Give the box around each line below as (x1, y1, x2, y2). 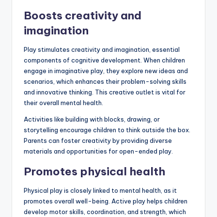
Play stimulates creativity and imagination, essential (24, 45, 180, 53)
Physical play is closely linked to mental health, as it (24, 186, 177, 194)
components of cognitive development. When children (24, 56, 185, 64)
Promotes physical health (24, 164, 165, 178)
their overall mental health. (24, 98, 103, 107)
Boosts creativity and (24, 8, 141, 22)
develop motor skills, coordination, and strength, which (24, 207, 186, 216)
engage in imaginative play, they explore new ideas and (24, 66, 188, 75)
